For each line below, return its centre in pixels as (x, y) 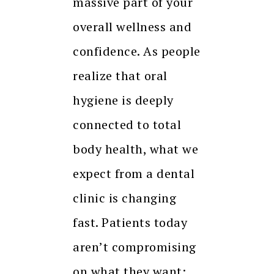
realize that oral (120, 75)
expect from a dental (134, 173)
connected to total (127, 124)
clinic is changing (124, 198)
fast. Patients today (130, 222)
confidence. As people (137, 51)
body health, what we (135, 149)
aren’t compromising (135, 246)
